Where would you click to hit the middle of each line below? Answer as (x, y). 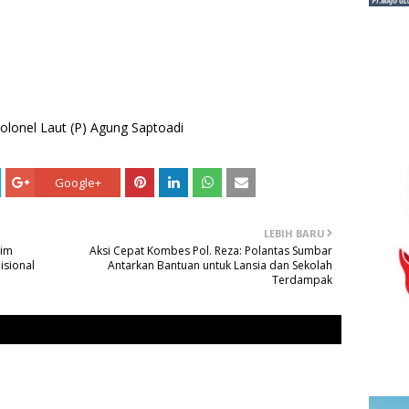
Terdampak (302, 280)
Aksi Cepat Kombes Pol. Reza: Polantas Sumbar (211, 251)
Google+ (78, 183)
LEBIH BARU (294, 234)
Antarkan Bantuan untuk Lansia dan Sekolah (220, 266)
